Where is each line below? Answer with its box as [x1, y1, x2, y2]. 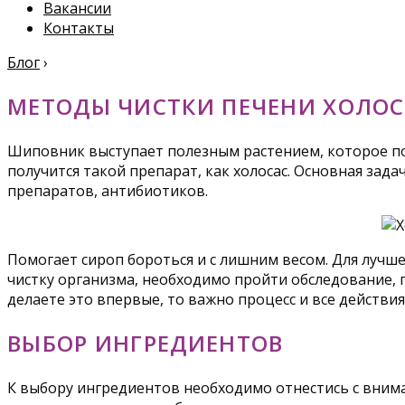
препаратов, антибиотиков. [7, 180, 208, 201]
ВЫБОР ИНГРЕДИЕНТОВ [7, 327, 284, 358]
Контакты [43, 18, 114, 38]
